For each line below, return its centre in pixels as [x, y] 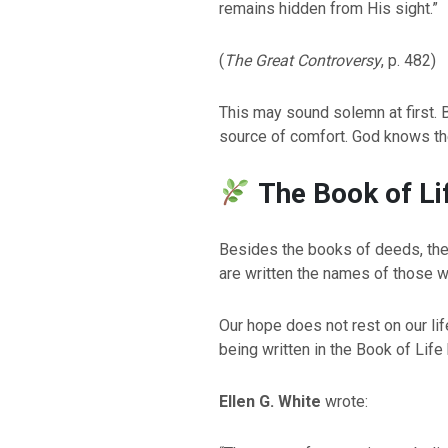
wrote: [344, 402]
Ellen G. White [269, 402]
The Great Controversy [302, 61]
